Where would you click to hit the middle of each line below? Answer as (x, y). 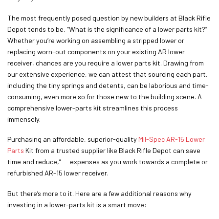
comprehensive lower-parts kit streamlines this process (93, 108)
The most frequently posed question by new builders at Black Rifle (109, 18)
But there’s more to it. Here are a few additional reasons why (99, 194)
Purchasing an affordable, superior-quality (73, 139)
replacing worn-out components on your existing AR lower (96, 51)
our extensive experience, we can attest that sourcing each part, (108, 74)
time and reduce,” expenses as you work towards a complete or (108, 162)
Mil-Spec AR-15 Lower (172, 139)
